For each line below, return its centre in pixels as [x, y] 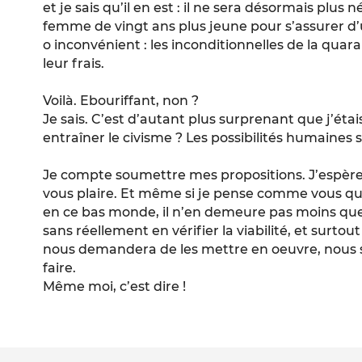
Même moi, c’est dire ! [115, 287]
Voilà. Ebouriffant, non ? [121, 101]
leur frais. [74, 64]
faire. [60, 268]
